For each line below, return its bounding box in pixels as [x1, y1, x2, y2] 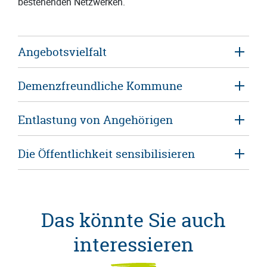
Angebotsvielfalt [18, 44, 107, 60]
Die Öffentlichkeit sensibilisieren [18, 145, 195, 162]
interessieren [73, 231, 194, 257]
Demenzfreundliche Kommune [18, 77, 182, 94]
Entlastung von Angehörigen [18, 111, 173, 128]
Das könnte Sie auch [41, 207, 226, 233]
